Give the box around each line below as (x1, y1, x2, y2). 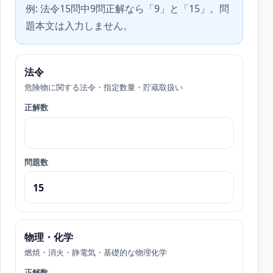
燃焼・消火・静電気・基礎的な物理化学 (24, 247, 167, 258)
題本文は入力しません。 (26, 19, 133, 33)
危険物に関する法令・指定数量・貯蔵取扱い (24, 81, 183, 93)
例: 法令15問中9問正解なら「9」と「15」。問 (26, 2, 229, 16)
